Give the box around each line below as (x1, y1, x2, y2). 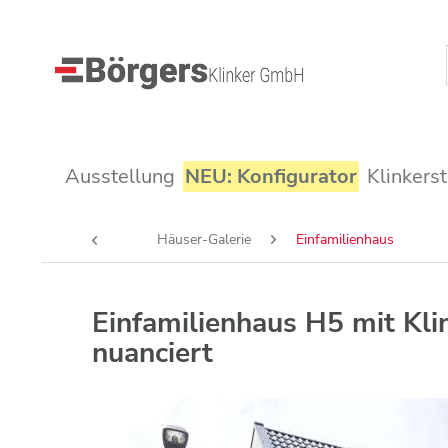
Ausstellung (65, 163, 175, 190)
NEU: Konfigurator (185, 163, 357, 190)
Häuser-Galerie (157, 230, 251, 249)
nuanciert (92, 334, 213, 372)
